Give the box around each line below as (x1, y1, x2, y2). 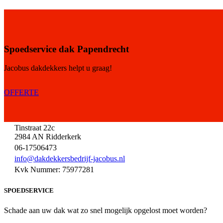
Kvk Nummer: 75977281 (14, 165, 94, 174)
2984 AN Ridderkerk (14, 132, 81, 141)
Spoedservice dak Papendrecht (4, 43, 129, 54)
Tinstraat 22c (14, 123, 55, 132)
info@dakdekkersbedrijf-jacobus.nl (14, 154, 125, 163)
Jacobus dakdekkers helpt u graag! (4, 64, 112, 73)
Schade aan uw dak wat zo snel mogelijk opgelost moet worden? (4, 206, 207, 215)
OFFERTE (4, 88, 39, 97)
